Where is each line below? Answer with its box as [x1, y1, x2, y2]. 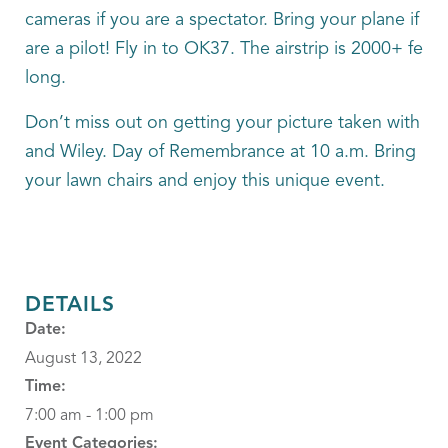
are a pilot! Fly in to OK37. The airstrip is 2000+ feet [25, 40, 439, 58]
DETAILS [25, 295, 115, 316]
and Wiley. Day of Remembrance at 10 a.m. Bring [25, 143, 416, 161]
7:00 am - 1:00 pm [25, 408, 154, 424]
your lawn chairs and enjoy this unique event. [25, 172, 385, 190]
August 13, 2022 [25, 351, 142, 367]
